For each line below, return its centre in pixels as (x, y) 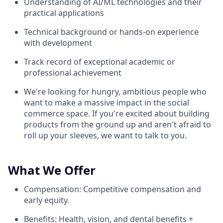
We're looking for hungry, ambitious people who (115, 92)
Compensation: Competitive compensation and (112, 189)
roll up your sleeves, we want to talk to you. (105, 136)
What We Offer (52, 170)
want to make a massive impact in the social (107, 103)
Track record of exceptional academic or (100, 62)
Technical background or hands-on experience (111, 32)
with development (58, 43)
